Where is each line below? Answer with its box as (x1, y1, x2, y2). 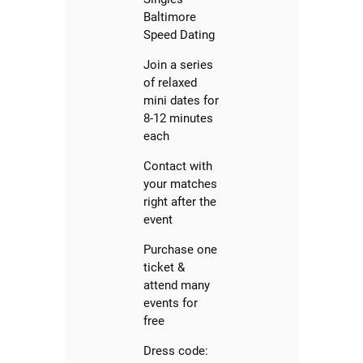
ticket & (143, 260, 186, 275)
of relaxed (143, 75, 198, 91)
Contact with (143, 159, 213, 174)
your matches (143, 177, 218, 192)
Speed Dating (143, 28, 216, 43)
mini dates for (143, 93, 220, 109)
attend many (143, 278, 211, 293)
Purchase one (143, 242, 218, 258)
